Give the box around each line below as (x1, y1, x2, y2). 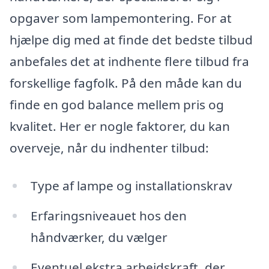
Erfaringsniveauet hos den (30, 207, 187, 225)
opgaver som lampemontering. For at (10, 9, 232, 26)
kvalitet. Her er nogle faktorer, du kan (10, 117, 230, 134)
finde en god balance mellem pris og (10, 95, 224, 113)
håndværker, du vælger (30, 229, 168, 246)
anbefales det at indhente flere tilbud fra (10, 52, 249, 70)
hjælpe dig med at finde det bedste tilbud (10, 31, 253, 48)
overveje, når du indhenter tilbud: (10, 139, 209, 156)
